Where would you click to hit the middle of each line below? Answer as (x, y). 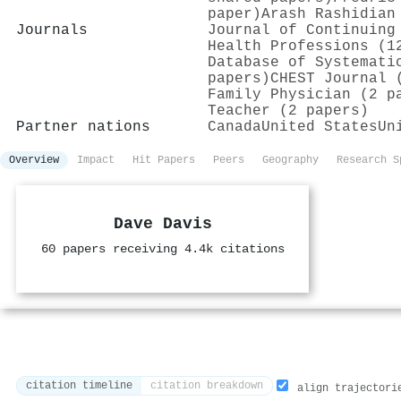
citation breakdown (207, 386)
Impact (96, 160)
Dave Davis (162, 224)
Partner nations (83, 127)
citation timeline (79, 386)
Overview (34, 160)
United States (320, 127)
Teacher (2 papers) (288, 111)
